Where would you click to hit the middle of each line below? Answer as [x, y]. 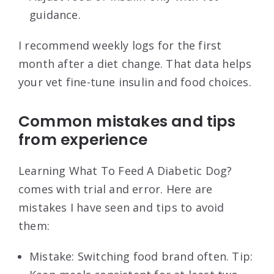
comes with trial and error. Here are [116, 189]
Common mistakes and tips [127, 121]
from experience [83, 139]
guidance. [55, 14]
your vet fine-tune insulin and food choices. [135, 82]
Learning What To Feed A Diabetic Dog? [125, 170]
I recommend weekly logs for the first [120, 45]
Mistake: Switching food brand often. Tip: [141, 256]
